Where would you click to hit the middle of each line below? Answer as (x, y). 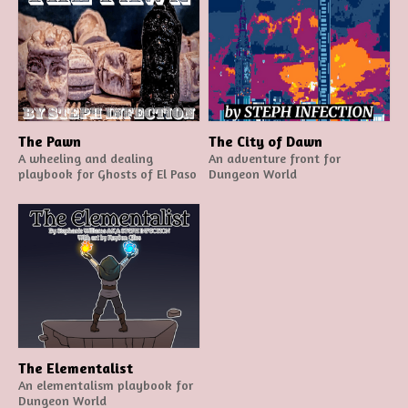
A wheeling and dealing (86, 158)
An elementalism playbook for (106, 384)
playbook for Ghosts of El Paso (107, 173)
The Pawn (50, 141)
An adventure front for (275, 158)
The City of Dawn (265, 141)
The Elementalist (76, 367)
